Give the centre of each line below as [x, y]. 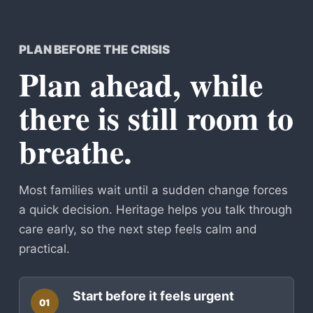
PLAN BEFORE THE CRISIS [94, 49]
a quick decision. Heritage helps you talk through [155, 209]
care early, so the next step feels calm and [138, 229]
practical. [44, 248]
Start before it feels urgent [153, 296]
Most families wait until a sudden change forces [153, 190]
